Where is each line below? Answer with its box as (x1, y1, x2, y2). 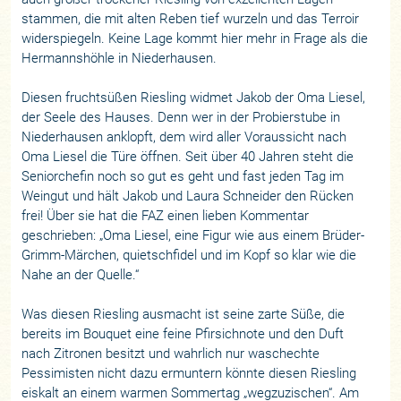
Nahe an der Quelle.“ (21, 266, 140, 283)
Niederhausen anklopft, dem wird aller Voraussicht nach (21, 128, 347, 145)
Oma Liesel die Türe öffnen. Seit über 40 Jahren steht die (21, 148, 354, 165)
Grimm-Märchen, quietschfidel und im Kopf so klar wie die (21, 246, 357, 263)
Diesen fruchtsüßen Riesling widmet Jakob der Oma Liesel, (21, 89, 366, 106)
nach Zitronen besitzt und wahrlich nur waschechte (21, 345, 320, 362)
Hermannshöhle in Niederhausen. (21, 49, 218, 66)
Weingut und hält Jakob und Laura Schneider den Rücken (21, 187, 354, 204)
